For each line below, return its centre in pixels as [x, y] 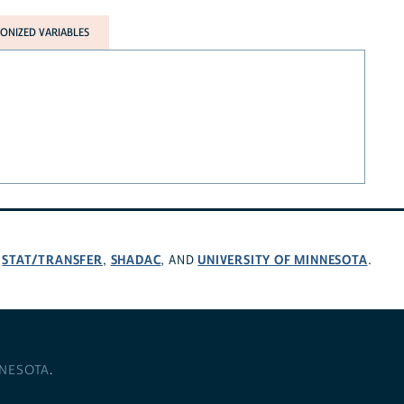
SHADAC [136, 260]
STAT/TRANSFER [52, 260]
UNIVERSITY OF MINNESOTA [283, 260]
